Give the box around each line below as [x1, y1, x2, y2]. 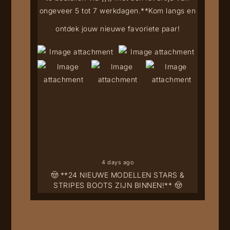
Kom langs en [148, 6, 196, 15]
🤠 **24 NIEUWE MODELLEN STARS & [50, 170, 185, 179]
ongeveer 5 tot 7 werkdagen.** [39, 6, 149, 15]
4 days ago [102, 158, 134, 166]
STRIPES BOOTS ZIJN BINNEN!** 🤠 [53, 180, 182, 189]
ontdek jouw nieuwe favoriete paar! [55, 24, 180, 33]
